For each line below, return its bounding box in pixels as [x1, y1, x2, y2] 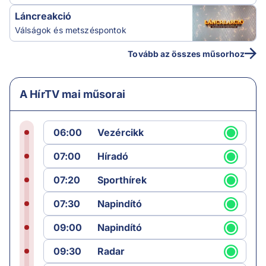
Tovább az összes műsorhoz [128, 48, 245, 59]
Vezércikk [97, 126, 144, 139]
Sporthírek [97, 174, 147, 186]
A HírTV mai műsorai [20, 88, 125, 101]
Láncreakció [15, 10, 71, 23]
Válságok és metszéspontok [15, 25, 126, 36]
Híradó [97, 150, 129, 163]
